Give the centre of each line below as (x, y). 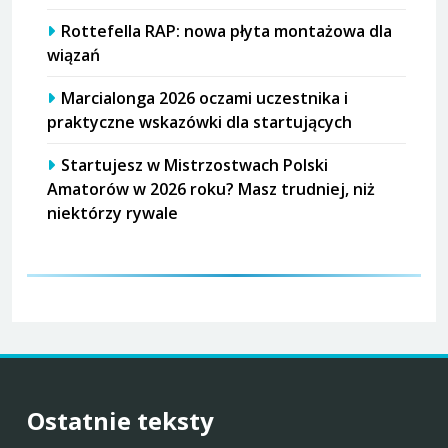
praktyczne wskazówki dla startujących (199, 122)
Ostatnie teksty (120, 421)
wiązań (73, 55)
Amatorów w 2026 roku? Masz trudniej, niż (211, 189)
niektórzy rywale (112, 213)
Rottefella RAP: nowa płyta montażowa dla (226, 31)
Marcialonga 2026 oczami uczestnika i (204, 98)
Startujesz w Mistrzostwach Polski (194, 165)
